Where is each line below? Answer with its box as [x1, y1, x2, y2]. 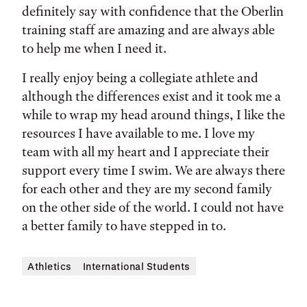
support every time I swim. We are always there [22, 162, 285, 178]
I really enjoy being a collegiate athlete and [22, 70, 258, 86]
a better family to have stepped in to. [22, 218, 229, 234]
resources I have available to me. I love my [22, 125, 255, 141]
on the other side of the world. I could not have [22, 199, 284, 215]
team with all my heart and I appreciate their [22, 144, 269, 160]
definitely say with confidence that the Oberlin [22, 3, 284, 19]
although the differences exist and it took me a [22, 88, 281, 104]
